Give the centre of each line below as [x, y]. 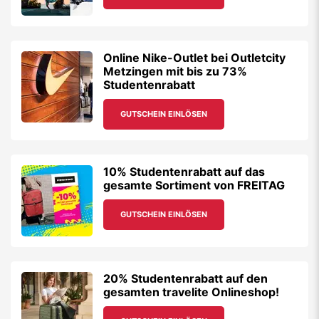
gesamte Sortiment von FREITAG [194, 185]
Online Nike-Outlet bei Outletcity [194, 58]
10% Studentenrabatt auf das [184, 172]
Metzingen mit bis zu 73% [175, 71]
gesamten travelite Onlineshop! [191, 292]
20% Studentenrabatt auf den [185, 278]
